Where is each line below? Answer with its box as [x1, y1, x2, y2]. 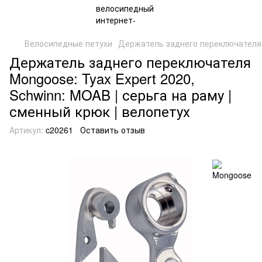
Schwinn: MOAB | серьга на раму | [9, 84, 232, 105]
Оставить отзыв [80, 124, 145, 136]
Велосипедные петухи [25, 37, 112, 49]
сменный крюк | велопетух [9, 101, 190, 121]
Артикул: [9, 124, 43, 136]
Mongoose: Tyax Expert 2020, [9, 68, 195, 88]
